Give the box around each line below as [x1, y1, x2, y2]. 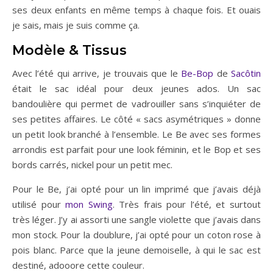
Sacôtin [231, 66, 261, 79]
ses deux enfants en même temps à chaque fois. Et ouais [12, 3, 261, 16]
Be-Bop [181, 66, 214, 79]
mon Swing [65, 197, 113, 210]
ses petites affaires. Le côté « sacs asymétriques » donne [12, 112, 261, 125]
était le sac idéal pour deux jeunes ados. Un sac [12, 82, 261, 94]
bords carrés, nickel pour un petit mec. [12, 158, 172, 171]
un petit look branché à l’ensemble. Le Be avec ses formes [12, 127, 261, 140]
